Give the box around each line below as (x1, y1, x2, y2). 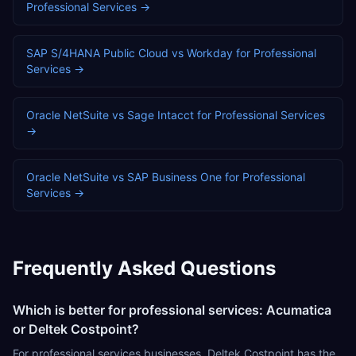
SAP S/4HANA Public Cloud (26, 46, 168, 60)
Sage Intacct (127, 108, 194, 122)
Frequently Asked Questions (13, 257, 276, 280)
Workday (187, 46, 233, 60)
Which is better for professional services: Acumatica (13, 302, 331, 318)
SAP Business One (127, 170, 222, 184)
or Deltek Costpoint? (13, 321, 139, 337)
